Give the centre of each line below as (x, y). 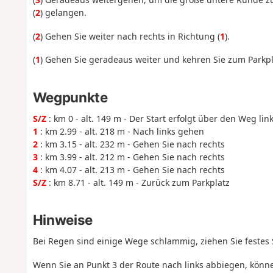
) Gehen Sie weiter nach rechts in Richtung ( (130, 36)
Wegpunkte (70, 97)
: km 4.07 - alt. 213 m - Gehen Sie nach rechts (131, 169)
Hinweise (62, 220)
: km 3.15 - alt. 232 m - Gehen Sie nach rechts (131, 144)
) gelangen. (63, 13)
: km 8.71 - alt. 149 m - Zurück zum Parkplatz (138, 182)
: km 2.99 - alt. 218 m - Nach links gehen (121, 131)
